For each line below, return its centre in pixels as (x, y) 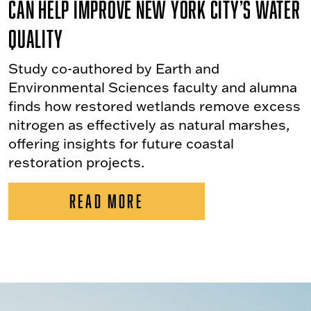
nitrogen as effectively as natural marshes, (149, 125)
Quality (36, 39)
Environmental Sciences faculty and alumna (153, 87)
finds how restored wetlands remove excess (154, 106)
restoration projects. (76, 162)
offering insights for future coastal (121, 143)
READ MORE (106, 201)
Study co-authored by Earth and (114, 68)
